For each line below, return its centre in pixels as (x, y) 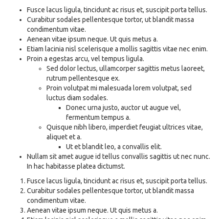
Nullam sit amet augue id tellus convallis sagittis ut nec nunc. (119, 156)
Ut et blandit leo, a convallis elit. (114, 147)
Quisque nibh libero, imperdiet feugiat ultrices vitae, (125, 127)
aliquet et (62, 137)
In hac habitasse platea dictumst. (76, 166)
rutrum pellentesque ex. (83, 78)
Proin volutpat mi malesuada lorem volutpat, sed (119, 88)
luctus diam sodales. (77, 98)
